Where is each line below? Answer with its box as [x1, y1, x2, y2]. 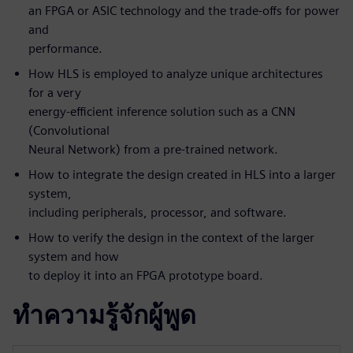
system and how [28, 249, 119, 265]
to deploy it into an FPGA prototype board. [28, 268, 263, 284]
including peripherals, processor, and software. [28, 205, 287, 221]
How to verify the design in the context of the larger [28, 230, 314, 246]
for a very [28, 85, 81, 101]
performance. [28, 41, 102, 57]
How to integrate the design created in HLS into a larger [28, 167, 336, 183]
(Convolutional [28, 123, 110, 139]
